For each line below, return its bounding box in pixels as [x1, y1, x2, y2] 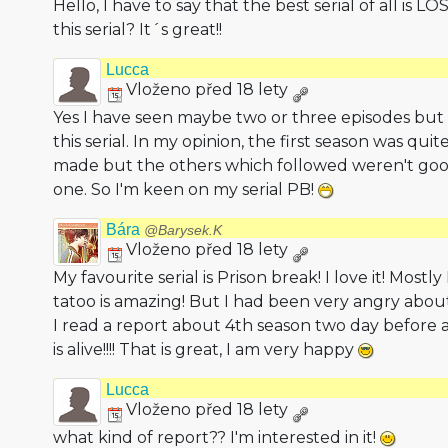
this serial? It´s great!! [52, 20, 222, 39]
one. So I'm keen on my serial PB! [52, 180, 318, 199]
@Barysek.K [143, 223, 222, 238]
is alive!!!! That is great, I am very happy [52, 340, 358, 359]
